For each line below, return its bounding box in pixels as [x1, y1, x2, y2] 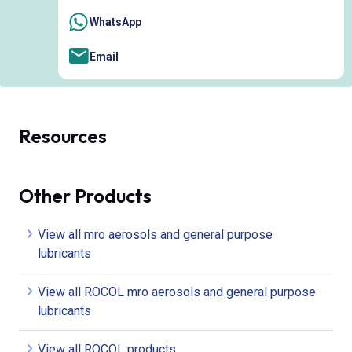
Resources [19, 124, 107, 148]
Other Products [19, 184, 152, 208]
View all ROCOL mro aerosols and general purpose [38, 284, 316, 300]
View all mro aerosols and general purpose [38, 227, 273, 243]
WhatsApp [90, 16, 141, 29]
